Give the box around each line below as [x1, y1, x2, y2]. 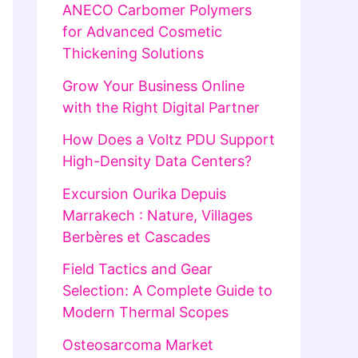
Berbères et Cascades [62, 228, 210, 245]
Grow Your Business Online [62, 77, 245, 94]
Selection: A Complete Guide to [62, 282, 272, 300]
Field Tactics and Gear [62, 261, 213, 278]
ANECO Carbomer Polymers [62, 2, 252, 19]
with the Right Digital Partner [62, 98, 260, 116]
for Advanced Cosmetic [62, 23, 222, 41]
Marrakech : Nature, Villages [62, 206, 253, 224]
